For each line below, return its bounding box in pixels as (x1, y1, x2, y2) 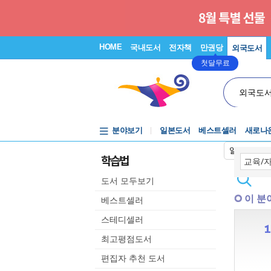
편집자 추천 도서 (101, 253, 165, 263)
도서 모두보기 (101, 176, 154, 186)
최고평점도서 (101, 234, 152, 244)
